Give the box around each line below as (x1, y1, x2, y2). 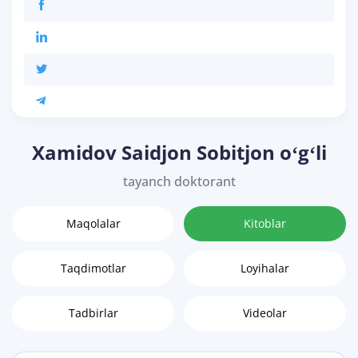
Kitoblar (244, 216, 286, 232)
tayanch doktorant (122, 173, 236, 191)
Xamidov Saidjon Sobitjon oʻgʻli (31, 139, 327, 166)
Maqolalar (66, 216, 121, 232)
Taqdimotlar (60, 261, 126, 276)
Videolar (243, 305, 287, 321)
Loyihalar (241, 261, 289, 276)
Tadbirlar (68, 305, 118, 321)
